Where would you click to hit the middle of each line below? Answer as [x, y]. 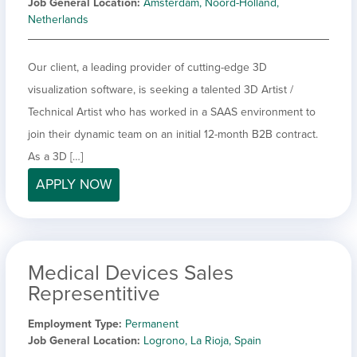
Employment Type [73, 324]
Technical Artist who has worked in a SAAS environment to [172, 112]
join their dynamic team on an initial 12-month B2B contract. [173, 134]
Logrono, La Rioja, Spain [202, 340]
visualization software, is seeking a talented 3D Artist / [161, 89]
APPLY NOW [74, 184]
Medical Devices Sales [131, 273]
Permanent [152, 324]
